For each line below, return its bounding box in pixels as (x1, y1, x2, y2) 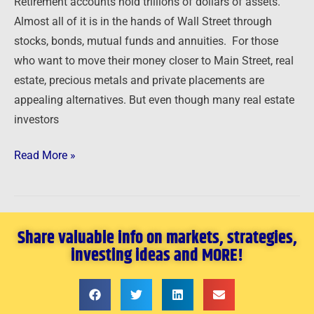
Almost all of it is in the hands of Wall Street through (14, 15, 272, 28)
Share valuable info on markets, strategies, (17, 225, 297, 252)
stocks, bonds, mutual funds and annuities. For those (14, 34, 278, 48)
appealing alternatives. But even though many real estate (14, 93, 294, 107)
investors (14, 113, 59, 126)
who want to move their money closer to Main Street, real (14, 54, 294, 67)
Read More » (14, 149, 76, 162)
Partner (13, 3, 49, 16)
